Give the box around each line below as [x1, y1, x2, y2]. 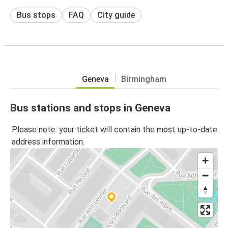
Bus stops [17, 10, 55, 20]
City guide [97, 10, 135, 20]
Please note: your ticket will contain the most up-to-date [12, 125, 217, 135]
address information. [12, 137, 84, 147]
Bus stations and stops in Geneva [10, 101, 170, 114]
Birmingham [121, 74, 166, 84]
